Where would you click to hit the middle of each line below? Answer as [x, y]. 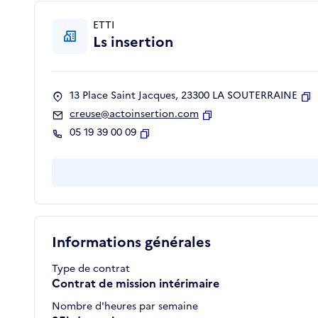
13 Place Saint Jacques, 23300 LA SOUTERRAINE [183, 96]
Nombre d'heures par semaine [125, 307]
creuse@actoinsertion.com [134, 114]
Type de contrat [91, 269]
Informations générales [131, 242]
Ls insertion [133, 42]
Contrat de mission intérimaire [136, 284]
